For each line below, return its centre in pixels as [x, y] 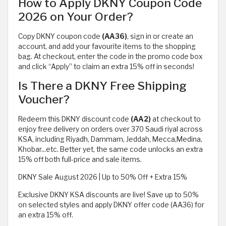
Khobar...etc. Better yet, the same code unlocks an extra [110, 149]
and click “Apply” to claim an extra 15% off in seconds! [106, 66]
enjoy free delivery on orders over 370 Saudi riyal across [110, 129]
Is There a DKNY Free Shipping [102, 86]
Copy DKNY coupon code [60, 36]
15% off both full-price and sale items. [80, 159]
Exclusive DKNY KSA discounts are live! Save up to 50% [108, 194]
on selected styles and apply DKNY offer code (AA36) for [111, 205]
